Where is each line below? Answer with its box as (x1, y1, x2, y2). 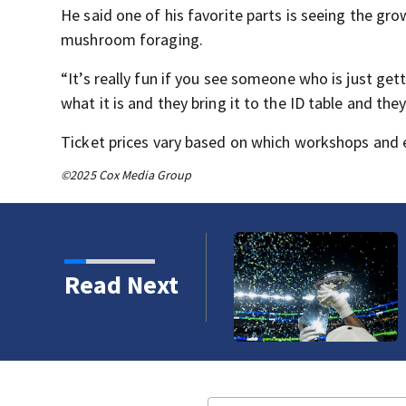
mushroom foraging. (61, 29, 203, 50)
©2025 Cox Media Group (61, 167, 192, 183)
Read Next (63, 268, 179, 301)
